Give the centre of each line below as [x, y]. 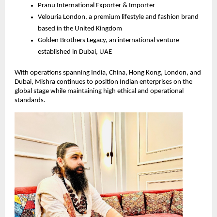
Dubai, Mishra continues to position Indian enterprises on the [103, 82]
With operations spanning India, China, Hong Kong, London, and [108, 73]
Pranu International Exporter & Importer [96, 6]
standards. [30, 101]
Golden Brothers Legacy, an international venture [108, 41]
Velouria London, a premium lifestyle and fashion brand [118, 17]
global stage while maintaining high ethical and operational [99, 92]
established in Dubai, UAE [75, 52]
